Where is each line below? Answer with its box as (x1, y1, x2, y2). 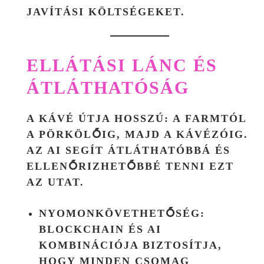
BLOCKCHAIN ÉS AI (39, 223, 161, 235)
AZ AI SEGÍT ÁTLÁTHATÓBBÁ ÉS (27, 144, 230, 156)
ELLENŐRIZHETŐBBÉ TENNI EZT (27, 160, 234, 172)
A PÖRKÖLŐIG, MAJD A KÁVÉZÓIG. (27, 128, 248, 140)
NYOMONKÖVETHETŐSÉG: (39, 207, 205, 219)
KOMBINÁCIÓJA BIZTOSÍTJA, (39, 239, 222, 251)
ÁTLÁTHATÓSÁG (27, 77, 189, 97)
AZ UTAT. (27, 176, 84, 188)
